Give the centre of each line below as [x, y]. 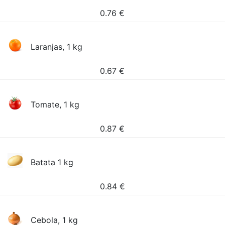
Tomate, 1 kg [55, 104]
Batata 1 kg [52, 162]
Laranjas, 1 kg [57, 47]
